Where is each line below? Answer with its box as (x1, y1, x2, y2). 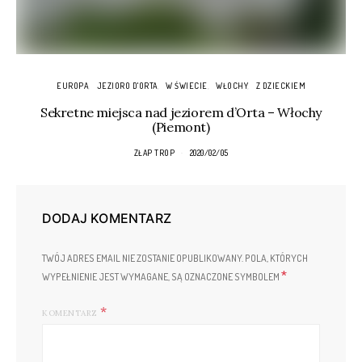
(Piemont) (152, 119, 210, 135)
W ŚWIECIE (166, 81, 208, 90)
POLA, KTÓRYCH (243, 252, 308, 264)
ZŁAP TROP (133, 148, 175, 158)
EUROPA (57, 81, 88, 90)
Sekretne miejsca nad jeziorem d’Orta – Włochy (40, 104, 322, 120)
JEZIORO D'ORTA (96, 81, 158, 90)
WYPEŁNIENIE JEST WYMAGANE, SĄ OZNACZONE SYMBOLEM (42, 271, 281, 283)
